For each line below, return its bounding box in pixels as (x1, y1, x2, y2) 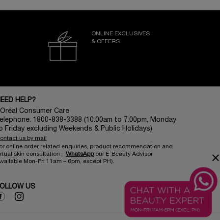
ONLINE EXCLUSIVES (91, 30, 150, 36)
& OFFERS (91, 38, 120, 44)
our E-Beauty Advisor (94, 151, 153, 157)
